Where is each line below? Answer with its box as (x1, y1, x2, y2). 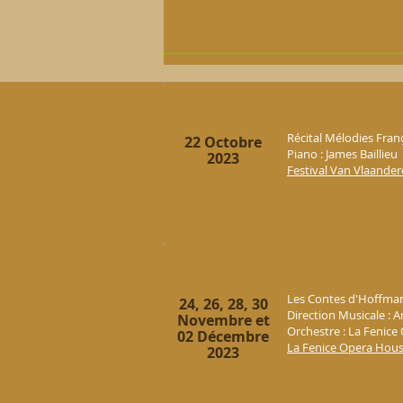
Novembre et (176, 310, 270, 330)
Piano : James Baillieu (287, 146, 398, 162)
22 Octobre (184, 132, 262, 152)
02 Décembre (177, 327, 269, 346)
